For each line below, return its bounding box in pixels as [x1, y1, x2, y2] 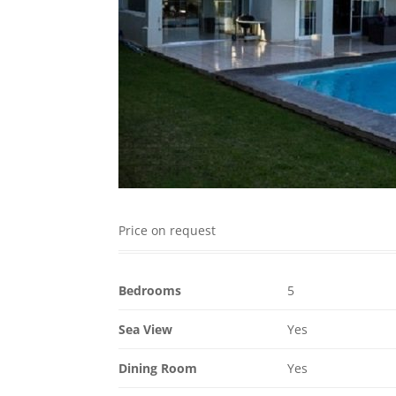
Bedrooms [118, 282, 182, 299]
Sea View [118, 321, 173, 338]
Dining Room [118, 360, 198, 377]
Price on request [118, 222, 217, 239]
